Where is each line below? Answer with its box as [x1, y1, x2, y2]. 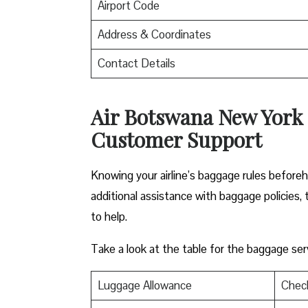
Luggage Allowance [97, 277, 192, 293]
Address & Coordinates [97, 26, 211, 42]
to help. [91, 208, 130, 224]
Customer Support [91, 125, 262, 153]
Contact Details [97, 55, 175, 71]
